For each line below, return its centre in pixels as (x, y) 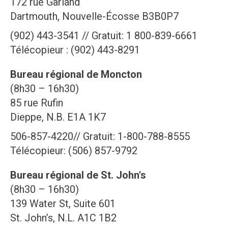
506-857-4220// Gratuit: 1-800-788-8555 (100, 137)
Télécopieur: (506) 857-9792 (74, 151)
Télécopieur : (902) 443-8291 (75, 50)
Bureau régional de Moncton (76, 75)
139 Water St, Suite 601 (63, 204)
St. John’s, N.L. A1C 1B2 (63, 218)
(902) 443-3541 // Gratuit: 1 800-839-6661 (104, 36)
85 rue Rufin (37, 103)
